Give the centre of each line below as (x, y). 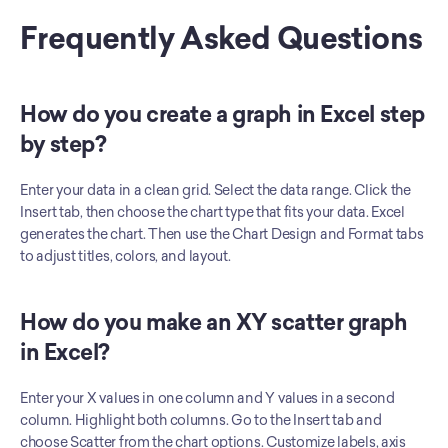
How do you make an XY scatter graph (214, 322)
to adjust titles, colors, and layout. (125, 256)
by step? (63, 144)
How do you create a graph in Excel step (222, 114)
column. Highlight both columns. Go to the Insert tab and (201, 420)
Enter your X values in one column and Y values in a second (207, 398)
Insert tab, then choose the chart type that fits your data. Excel (212, 212)
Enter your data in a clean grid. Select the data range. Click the (215, 190)
